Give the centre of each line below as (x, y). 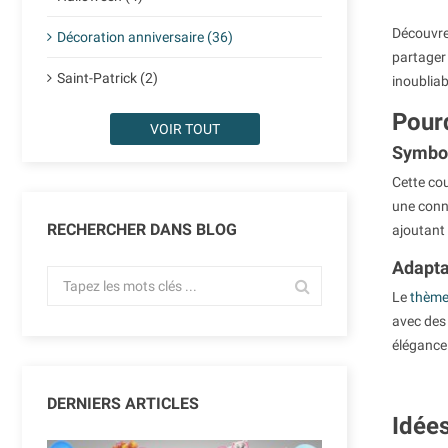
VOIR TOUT (184, 129)
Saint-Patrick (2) (107, 78)
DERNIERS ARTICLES (123, 404)
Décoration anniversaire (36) (145, 37)
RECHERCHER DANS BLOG (142, 230)
